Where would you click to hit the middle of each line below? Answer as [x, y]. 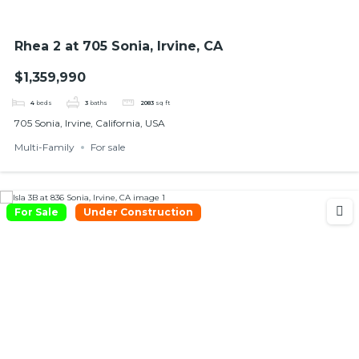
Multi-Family [44, 147]
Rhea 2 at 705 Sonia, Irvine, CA [118, 46]
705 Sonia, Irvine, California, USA [89, 123]
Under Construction [138, 212]
